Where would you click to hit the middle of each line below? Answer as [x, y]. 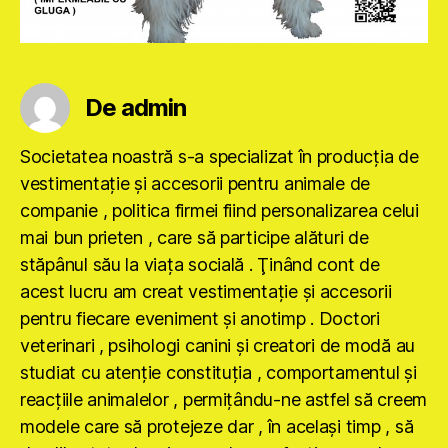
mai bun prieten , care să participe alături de [194, 238]
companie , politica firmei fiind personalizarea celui [219, 211]
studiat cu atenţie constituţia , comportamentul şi [218, 373]
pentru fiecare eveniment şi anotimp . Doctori [200, 319]
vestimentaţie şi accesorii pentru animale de [195, 184]
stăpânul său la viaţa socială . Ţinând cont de [200, 265]
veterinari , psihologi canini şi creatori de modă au [217, 346]
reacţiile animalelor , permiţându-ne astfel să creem [223, 400]
